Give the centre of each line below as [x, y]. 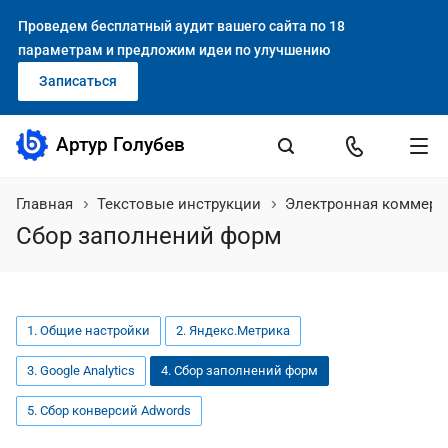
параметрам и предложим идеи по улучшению [174, 50]
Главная [44, 204]
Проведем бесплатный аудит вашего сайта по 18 [181, 26]
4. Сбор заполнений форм [239, 370]
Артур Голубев [120, 144]
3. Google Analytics [81, 370]
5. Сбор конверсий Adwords [109, 410]
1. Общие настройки [88, 330]
